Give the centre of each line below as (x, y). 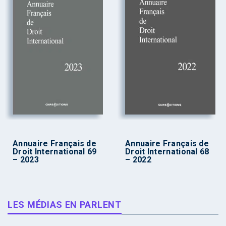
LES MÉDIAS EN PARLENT (65, 204)
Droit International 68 (167, 151)
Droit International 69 (55, 151)
